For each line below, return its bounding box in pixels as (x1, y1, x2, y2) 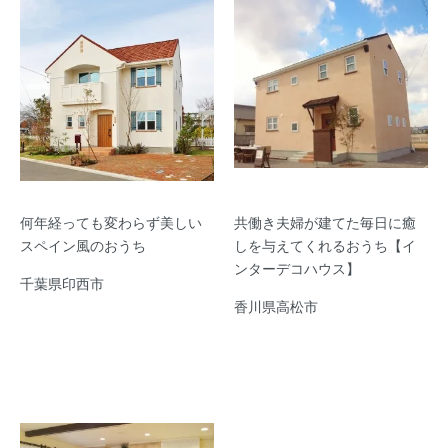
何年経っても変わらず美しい (20, 211, 202, 232)
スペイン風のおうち (20, 234, 146, 255)
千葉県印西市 (20, 272, 104, 293)
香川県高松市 (234, 295, 318, 316)
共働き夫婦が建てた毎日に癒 (234, 211, 416, 232)
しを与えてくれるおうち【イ (234, 234, 416, 255)
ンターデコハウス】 (234, 257, 360, 278)
